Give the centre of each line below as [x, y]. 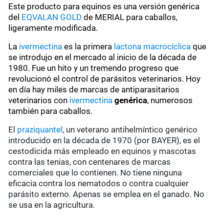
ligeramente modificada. [53, 28]
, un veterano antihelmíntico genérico [130, 130]
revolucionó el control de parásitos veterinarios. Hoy [105, 79]
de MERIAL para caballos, [130, 17]
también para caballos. [51, 111]
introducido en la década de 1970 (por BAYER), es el [104, 141]
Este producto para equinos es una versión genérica [104, 7]
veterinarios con [39, 100]
